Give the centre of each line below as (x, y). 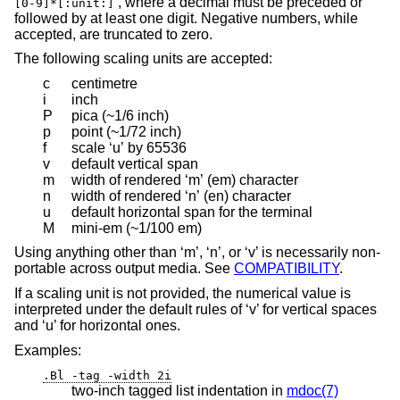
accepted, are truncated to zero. (113, 34)
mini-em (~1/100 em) (137, 228)
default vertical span (135, 163)
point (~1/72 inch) (126, 131)
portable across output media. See (124, 269)
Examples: (48, 350)
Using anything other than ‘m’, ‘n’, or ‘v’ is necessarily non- (197, 253)
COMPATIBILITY (287, 269)
